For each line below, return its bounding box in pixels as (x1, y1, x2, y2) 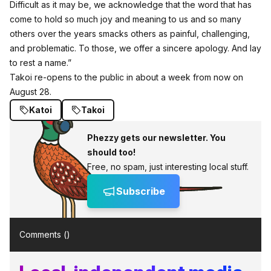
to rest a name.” (10, 57, 71, 68)
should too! (87, 147, 135, 157)
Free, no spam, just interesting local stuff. (87, 162, 249, 172)
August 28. (10, 87, 51, 97)
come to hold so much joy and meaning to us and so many (10, 14, 241, 24)
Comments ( (19, 229, 67, 240)
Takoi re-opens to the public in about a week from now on (10, 72, 243, 82)
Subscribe (116, 185, 165, 197)
